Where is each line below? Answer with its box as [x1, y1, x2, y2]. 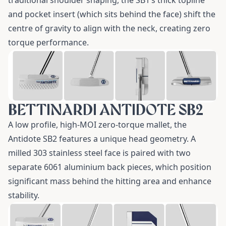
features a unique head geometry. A [57, 133, 196, 145]
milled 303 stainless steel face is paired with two [8, 147, 191, 159]
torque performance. [8, 37, 89, 48]
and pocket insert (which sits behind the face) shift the [8, 9, 215, 20]
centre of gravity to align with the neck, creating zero [8, 23, 210, 34]
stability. [8, 190, 39, 201]
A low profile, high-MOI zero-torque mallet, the [8, 119, 187, 131]
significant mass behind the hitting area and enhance [8, 176, 211, 187]
